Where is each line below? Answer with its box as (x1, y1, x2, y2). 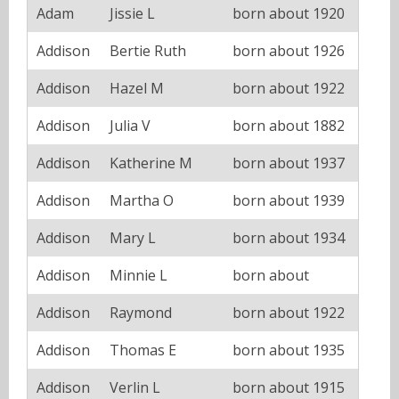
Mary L (110, 227, 156, 248)
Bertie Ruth (110, 40, 186, 61)
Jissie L (110, 3, 155, 23)
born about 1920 (232, 3, 345, 23)
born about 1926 (232, 40, 345, 61)
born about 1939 (232, 190, 345, 210)
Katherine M (110, 152, 192, 173)
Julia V (110, 115, 151, 135)
